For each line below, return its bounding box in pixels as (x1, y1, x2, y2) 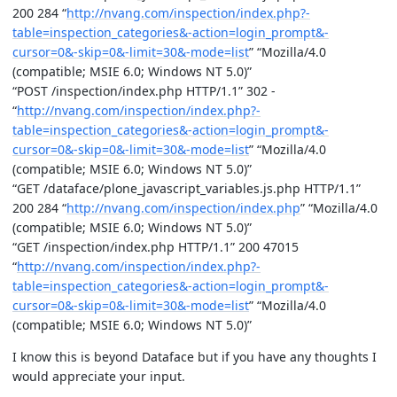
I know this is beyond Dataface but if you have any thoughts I (12, 347, 377, 365)
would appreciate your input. (12, 367, 185, 385)
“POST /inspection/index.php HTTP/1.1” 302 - (12, 82, 276, 99)
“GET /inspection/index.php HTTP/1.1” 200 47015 (12, 237, 299, 255)
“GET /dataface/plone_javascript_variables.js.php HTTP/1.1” (12, 179, 361, 197)
